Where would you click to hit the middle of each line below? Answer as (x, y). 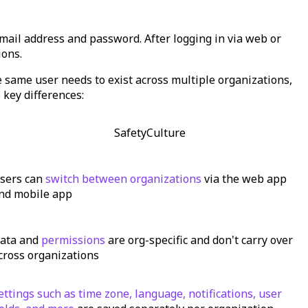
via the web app (245, 178)
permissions (73, 240)
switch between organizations (123, 178)
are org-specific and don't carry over (200, 240)
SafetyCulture (150, 132)
